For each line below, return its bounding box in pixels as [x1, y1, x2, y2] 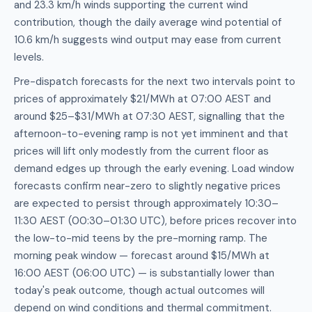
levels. [14, 50, 44, 64]
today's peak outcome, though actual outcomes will [14, 283, 265, 297]
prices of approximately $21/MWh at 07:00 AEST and [14, 92, 271, 106]
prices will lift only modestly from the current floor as [14, 144, 269, 158]
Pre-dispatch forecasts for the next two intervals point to [14, 75, 295, 88]
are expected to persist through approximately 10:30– [14, 196, 279, 210]
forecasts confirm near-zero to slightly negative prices [14, 179, 281, 193]
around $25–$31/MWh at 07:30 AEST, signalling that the [14, 109, 285, 123]
